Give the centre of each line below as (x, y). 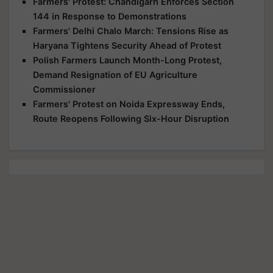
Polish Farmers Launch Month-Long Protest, (127, 60)
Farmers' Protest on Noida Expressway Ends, (129, 104)
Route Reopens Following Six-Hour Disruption (131, 118)
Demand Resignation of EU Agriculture (115, 74)
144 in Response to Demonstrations (110, 16)
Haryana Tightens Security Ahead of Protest (127, 45)
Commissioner (64, 89)
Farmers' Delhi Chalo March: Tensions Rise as (131, 30)
